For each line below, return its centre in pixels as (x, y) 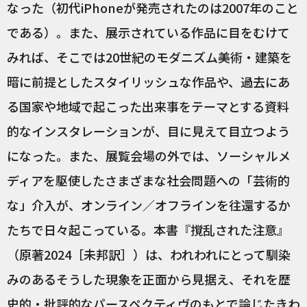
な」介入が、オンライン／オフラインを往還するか (149, 205)
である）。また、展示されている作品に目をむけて (148, 33)
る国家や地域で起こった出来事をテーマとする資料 (148, 107)
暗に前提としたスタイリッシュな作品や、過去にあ (148, 82)
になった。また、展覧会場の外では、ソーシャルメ (149, 156)
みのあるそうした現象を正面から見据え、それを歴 (149, 279)
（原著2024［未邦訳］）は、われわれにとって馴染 (149, 255)
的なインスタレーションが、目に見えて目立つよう (148, 131)
